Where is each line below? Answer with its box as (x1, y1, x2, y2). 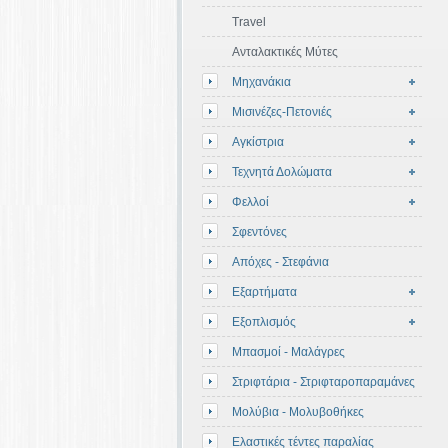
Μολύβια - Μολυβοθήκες (232, 405, 364, 419)
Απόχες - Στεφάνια (232, 255, 329, 269)
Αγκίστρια (232, 135, 284, 149)
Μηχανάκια (232, 75, 291, 89)
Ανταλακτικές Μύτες (232, 45, 338, 59)
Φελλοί (232, 195, 269, 209)
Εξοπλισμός (232, 315, 296, 329)
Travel (232, 15, 266, 29)
